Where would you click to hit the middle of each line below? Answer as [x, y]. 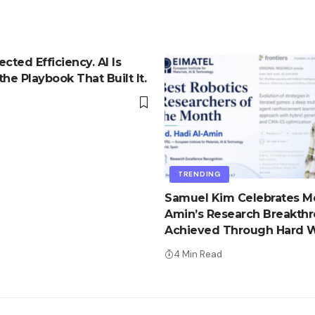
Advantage [197, 246]
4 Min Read [198, 254]
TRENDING [199, 174]
